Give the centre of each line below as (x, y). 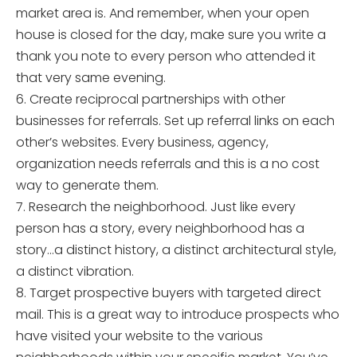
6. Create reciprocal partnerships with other (151, 99)
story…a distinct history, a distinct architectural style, (176, 250)
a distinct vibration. (75, 271)
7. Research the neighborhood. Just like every (156, 207)
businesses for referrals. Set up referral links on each (175, 121)
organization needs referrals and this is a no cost (168, 164)
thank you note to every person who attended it (166, 56)
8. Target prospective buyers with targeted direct (169, 293)
